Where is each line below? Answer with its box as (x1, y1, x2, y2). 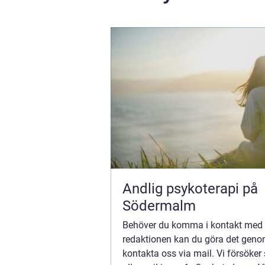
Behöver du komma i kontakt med (122, 219, 263, 231)
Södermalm (122, 197, 196, 214)
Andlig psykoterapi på (122, 180, 258, 197)
